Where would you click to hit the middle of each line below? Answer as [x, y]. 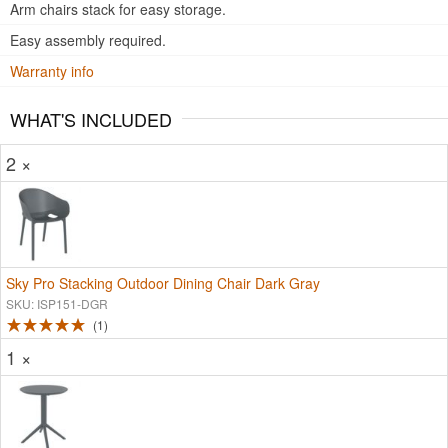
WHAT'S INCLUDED [91, 119]
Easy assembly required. [88, 40]
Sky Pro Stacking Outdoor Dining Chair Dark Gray [163, 283]
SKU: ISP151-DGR [57, 303]
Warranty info [52, 71]
